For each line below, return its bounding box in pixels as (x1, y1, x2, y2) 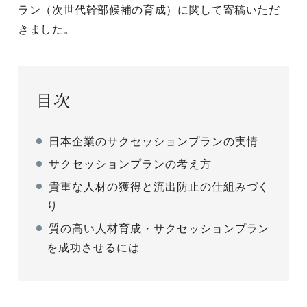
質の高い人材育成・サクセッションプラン (49, 223, 270, 234)
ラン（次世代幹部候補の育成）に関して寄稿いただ (18, 4, 280, 16)
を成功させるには (47, 242, 140, 254)
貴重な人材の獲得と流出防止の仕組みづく (49, 181, 270, 193)
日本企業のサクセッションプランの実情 (49, 136, 258, 147)
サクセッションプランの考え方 (49, 158, 212, 170)
